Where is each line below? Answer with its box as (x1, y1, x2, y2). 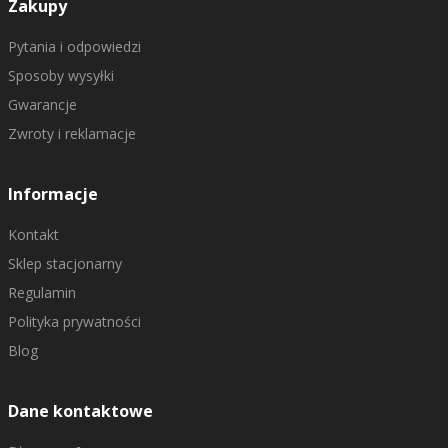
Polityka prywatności (7, 312, 141, 331)
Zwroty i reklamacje (7, 124, 136, 143)
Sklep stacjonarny (7, 254, 122, 273)
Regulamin (7, 283, 76, 302)
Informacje (7, 183, 98, 205)
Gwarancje (7, 95, 77, 114)
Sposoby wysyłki (7, 66, 114, 85)
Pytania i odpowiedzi (7, 37, 141, 56)
